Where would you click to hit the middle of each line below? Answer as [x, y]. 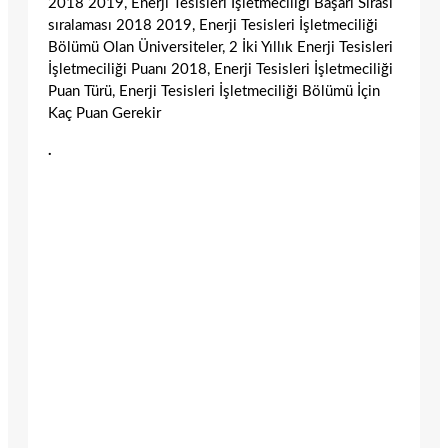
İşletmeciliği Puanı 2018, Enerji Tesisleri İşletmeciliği [220, 70]
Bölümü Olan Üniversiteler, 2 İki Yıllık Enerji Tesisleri [220, 48]
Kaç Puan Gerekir [104, 114]
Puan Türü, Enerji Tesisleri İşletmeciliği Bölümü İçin [214, 92]
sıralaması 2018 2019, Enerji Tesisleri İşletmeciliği [213, 26]
